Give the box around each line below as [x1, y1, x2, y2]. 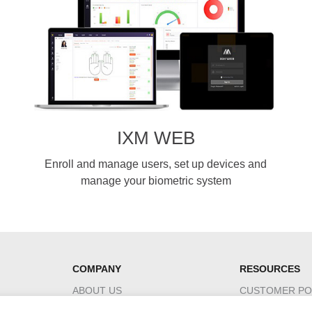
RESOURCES [240, 263, 300, 274]
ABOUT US [72, 285, 122, 296]
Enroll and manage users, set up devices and [45, 158, 267, 170]
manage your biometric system [80, 175, 231, 187]
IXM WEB [116, 127, 195, 148]
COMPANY [72, 263, 121, 274]
